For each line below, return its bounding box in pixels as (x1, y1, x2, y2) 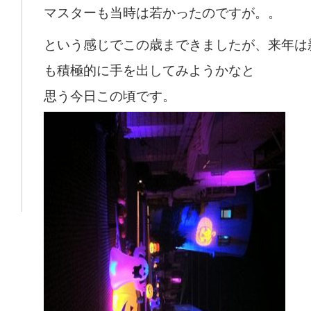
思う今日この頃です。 (44, 88, 176, 105)
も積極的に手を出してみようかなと (44, 62, 255, 79)
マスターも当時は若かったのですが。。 (44, 4, 281, 21)
